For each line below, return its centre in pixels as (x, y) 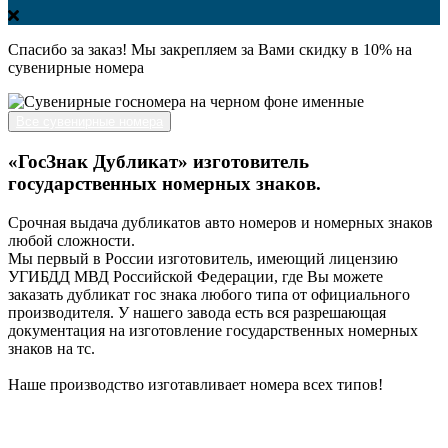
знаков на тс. (51, 348)
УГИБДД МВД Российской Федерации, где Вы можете (195, 276)
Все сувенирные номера (89, 122)
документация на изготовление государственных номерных (213, 330)
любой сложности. (71, 240)
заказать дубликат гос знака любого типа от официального (209, 294)
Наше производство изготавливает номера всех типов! (195, 384)
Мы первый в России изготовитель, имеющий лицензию (203, 258)
